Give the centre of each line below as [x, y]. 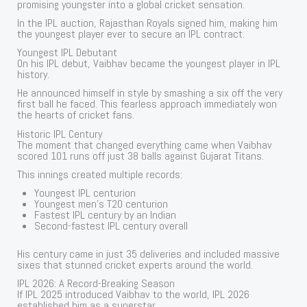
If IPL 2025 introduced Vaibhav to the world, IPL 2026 [134, 294]
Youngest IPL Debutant [67, 53]
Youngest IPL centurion [85, 193]
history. [34, 75]
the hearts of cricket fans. [76, 115]
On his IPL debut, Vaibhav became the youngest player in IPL [149, 64]
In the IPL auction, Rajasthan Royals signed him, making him [148, 23]
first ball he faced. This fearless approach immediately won [147, 104]
